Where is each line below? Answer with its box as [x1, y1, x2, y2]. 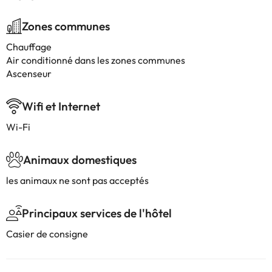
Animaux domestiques [23, 152, 137, 167]
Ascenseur [6, 67, 52, 80]
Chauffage [6, 41, 52, 53]
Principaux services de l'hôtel [22, 206, 172, 220]
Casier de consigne [6, 228, 88, 240]
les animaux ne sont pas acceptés [6, 174, 149, 186]
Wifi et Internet [22, 99, 100, 114]
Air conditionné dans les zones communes [6, 54, 185, 66]
